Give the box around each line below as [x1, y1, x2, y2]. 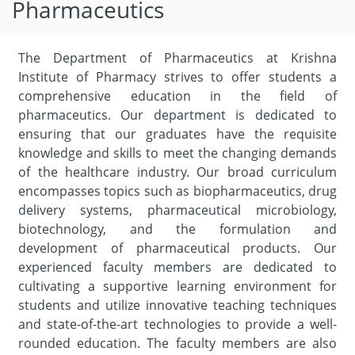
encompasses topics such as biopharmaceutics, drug [18, 182, 337, 200]
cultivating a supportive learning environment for [18, 277, 337, 295]
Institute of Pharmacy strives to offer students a [18, 68, 337, 86]
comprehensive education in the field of [18, 87, 337, 105]
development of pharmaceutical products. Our [18, 239, 337, 257]
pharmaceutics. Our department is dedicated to [18, 106, 337, 124]
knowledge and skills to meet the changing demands [18, 144, 337, 162]
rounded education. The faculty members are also [18, 334, 337, 352]
